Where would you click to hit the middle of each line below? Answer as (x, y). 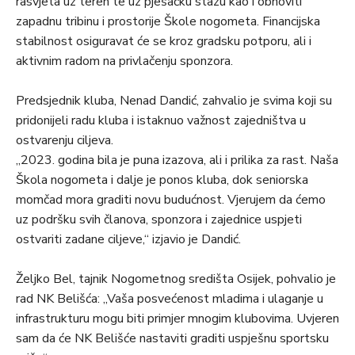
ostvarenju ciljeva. (65, 141)
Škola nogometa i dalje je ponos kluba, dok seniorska (162, 180)
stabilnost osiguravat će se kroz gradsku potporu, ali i (164, 42)
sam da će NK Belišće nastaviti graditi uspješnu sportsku (172, 339)
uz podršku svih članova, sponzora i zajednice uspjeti (159, 220)
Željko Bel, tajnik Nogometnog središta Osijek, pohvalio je (176, 279)
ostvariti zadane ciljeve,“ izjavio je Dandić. (128, 240)
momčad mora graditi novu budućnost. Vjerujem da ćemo (171, 200)
